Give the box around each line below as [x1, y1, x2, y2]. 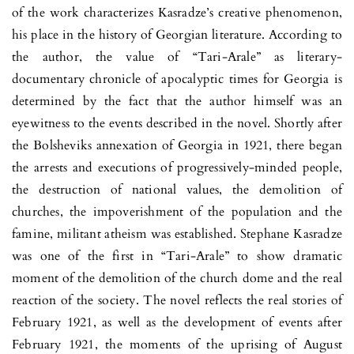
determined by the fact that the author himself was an [12, 92, 342, 110]
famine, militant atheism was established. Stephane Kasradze [12, 224, 342, 243]
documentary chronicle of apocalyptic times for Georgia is [12, 70, 342, 88]
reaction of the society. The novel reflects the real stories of [12, 291, 342, 309]
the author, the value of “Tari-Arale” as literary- [12, 47, 342, 66]
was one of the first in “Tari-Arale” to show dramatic [12, 247, 342, 265]
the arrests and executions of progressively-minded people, [12, 158, 342, 176]
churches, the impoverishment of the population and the [12, 202, 342, 220]
